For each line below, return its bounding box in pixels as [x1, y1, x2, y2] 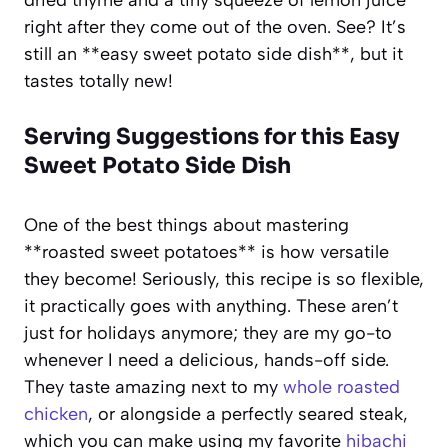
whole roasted [283, 375, 400, 398]
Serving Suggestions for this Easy [24, 122, 400, 150]
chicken [24, 402, 88, 425]
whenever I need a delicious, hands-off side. [24, 348, 389, 371]
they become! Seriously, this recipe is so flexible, [24, 267, 424, 290]
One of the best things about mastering [24, 213, 349, 236]
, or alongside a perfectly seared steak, [88, 402, 408, 425]
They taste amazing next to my [24, 375, 283, 398]
